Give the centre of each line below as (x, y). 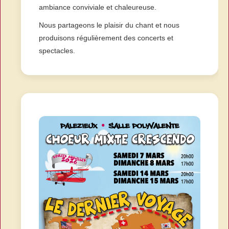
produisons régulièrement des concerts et (106, 38)
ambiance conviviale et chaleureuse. (98, 7)
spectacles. (57, 51)
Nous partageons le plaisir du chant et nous (109, 25)
